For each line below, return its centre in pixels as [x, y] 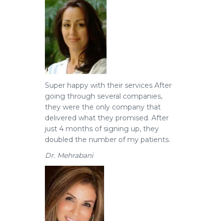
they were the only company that [103, 107]
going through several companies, [104, 96]
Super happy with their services [100, 85]
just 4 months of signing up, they [102, 129]
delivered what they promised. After [107, 118]
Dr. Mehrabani [69, 155]
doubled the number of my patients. [108, 140]
